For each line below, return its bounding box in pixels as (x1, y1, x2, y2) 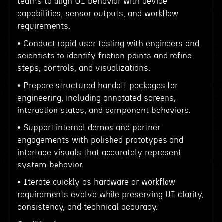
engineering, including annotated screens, (17, 94, 176, 102)
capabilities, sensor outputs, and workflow (17, 9, 178, 18)
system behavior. (17, 161, 84, 169)
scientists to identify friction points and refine (17, 52, 192, 60)
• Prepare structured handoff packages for (17, 81, 178, 90)
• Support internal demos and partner (17, 123, 160, 132)
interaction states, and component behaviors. (17, 106, 191, 114)
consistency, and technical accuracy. (17, 203, 158, 211)
